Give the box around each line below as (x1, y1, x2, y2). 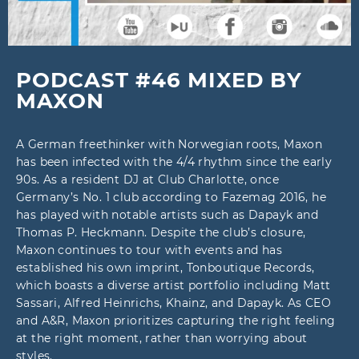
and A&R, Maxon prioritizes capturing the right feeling (16, 313, 336, 328)
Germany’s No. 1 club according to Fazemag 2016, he (16, 190, 326, 204)
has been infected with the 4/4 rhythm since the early (16, 155, 333, 169)
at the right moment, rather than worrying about (16, 331, 308, 345)
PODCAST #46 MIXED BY (16, 67, 302, 93)
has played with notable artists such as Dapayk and (16, 208, 318, 222)
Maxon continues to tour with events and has (16, 243, 283, 257)
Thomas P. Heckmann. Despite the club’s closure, (16, 225, 306, 240)
